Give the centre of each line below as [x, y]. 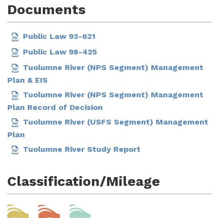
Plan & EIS [27, 80]
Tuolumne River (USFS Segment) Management [116, 122]
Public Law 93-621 [59, 36]
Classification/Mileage [84, 181]
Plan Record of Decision [55, 107]
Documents [46, 9]
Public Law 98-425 [60, 52]
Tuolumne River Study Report [82, 149]
